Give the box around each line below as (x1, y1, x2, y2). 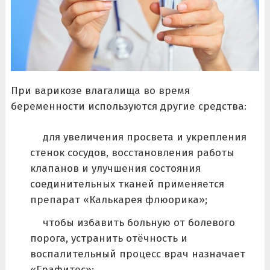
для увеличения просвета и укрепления (42, 131, 246, 144)
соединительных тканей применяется (30, 178, 224, 191)
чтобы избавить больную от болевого (42, 216, 235, 230)
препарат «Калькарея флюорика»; (30, 193, 207, 207)
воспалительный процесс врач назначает (30, 248, 245, 261)
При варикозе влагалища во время (10, 84, 190, 97)
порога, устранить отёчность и (30, 232, 187, 245)
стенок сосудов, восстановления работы (30, 146, 234, 160)
